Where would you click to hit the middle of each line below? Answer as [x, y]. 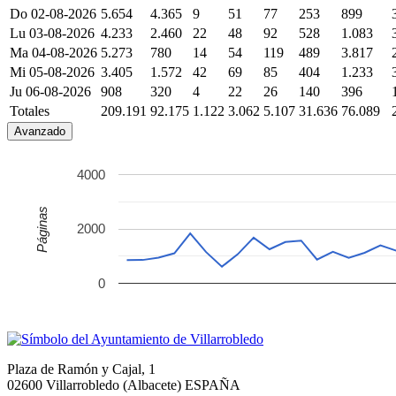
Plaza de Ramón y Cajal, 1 [81, 369]
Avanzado [40, 131]
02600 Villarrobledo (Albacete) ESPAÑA [124, 385]
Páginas [42, 229]
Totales [30, 110]
